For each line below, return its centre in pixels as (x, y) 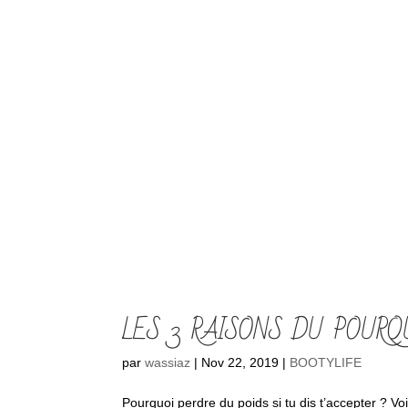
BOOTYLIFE (326, 363)
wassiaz (168, 363)
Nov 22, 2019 (240, 363)
